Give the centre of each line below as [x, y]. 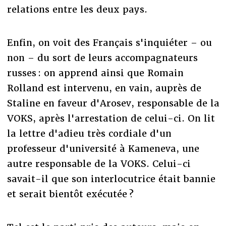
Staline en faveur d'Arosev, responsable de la [113, 103]
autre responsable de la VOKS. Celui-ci [99, 163]
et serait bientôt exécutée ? [70, 194]
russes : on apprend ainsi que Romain [95, 73]
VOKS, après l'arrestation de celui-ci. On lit [111, 118]
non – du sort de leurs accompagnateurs [102, 58]
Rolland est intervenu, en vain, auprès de [104, 88]
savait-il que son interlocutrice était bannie [111, 179]
